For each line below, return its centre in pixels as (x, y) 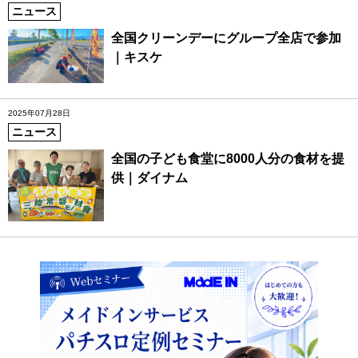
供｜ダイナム (149, 178)
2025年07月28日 (39, 113)
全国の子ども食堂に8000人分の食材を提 (227, 159)
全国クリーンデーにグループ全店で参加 (226, 38)
